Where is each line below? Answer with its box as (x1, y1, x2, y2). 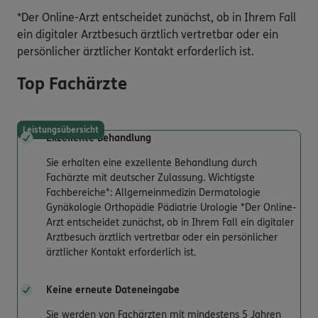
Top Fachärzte (17, 73, 127, 94)
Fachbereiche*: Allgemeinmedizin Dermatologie (46, 186, 261, 199)
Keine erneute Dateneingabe (46, 283, 180, 296)
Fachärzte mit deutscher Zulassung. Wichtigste (46, 171, 255, 184)
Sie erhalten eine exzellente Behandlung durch (46, 156, 257, 169)
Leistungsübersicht (23, 124, 99, 135)
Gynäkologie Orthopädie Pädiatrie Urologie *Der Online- (46, 201, 296, 214)
